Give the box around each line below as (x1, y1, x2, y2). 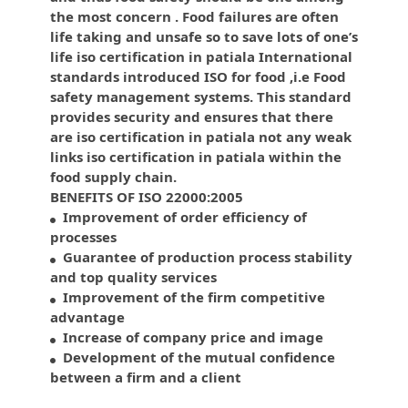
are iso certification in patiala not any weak (50, 127, 352, 146)
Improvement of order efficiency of (56, 207, 307, 226)
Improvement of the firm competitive (56, 287, 325, 306)
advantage (50, 307, 125, 326)
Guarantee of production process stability (56, 247, 352, 266)
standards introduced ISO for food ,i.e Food (50, 66, 346, 86)
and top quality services (50, 267, 217, 286)
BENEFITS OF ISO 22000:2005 (50, 187, 243, 206)
